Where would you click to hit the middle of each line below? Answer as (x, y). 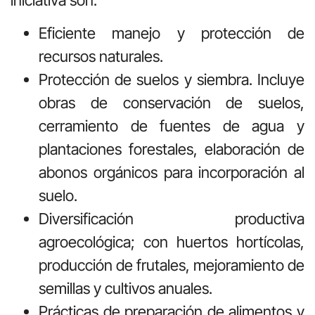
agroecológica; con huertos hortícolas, (172, 242)
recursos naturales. (101, 57)
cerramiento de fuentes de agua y (172, 126)
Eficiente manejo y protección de (172, 33)
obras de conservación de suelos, (172, 103)
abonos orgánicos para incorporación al (172, 173)
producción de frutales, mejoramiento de (172, 265)
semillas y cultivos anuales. (126, 289)
